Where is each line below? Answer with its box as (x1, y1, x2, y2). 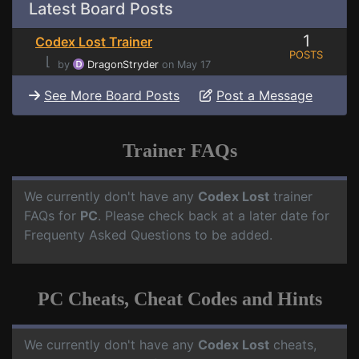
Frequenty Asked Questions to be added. (24, 227, 272, 244)
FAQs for (24, 208, 80, 224)
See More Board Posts (44, 87, 179, 104)
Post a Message (216, 87, 313, 104)
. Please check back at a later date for (98, 208, 329, 224)
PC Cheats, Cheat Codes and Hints (37, 288, 322, 310)
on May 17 (159, 58, 211, 71)
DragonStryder (87, 58, 159, 71)
